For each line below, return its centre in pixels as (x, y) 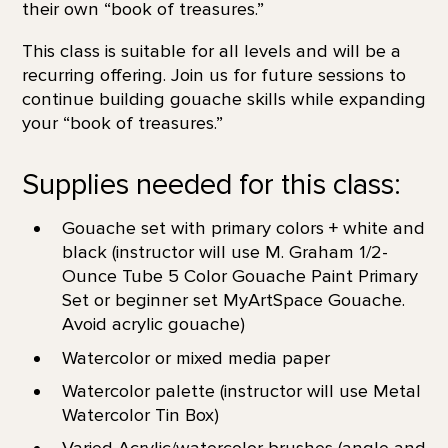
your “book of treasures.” (122, 123)
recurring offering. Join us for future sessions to (213, 75)
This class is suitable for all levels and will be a (211, 51)
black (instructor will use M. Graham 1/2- (224, 252)
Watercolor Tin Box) (140, 414)
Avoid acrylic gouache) (153, 324)
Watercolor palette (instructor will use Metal (241, 390)
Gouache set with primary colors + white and (243, 228)
